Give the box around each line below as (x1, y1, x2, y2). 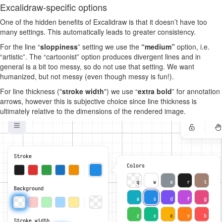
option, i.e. (175, 42, 210, 52)
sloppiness (40, 42, 78, 52)
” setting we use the (78, 42, 141, 52)
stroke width (62, 86, 104, 96)
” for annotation (172, 86, 220, 96)
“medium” (141, 42, 175, 52)
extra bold (138, 86, 172, 96)
